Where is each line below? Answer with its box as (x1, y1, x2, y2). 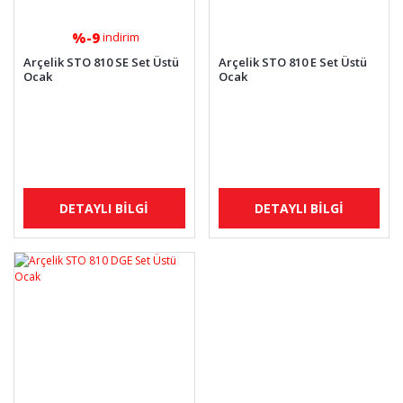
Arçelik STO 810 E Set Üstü (218, 54, 367, 70)
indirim (102, 29, 139, 45)
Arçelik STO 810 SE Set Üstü (23, 54, 179, 70)
